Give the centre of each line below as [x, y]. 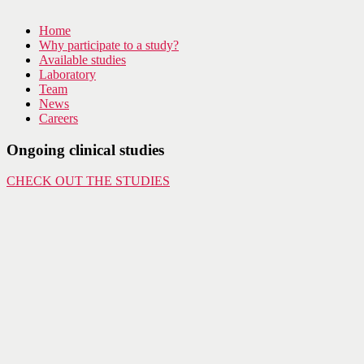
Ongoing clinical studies [85, 149]
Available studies [82, 60]
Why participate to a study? [109, 45]
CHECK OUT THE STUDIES [88, 181]
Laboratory [67, 74]
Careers [58, 118]
